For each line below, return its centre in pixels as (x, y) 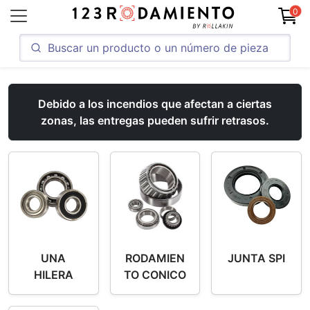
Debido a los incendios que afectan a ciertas (155, 104)
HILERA (53, 275)
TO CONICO (155, 275)
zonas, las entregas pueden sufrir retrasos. (155, 120)
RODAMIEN (155, 258)
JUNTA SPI (257, 258)
